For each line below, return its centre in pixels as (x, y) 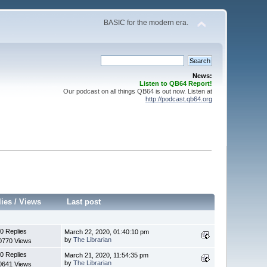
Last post (84, 201)
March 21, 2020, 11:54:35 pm (107, 255)
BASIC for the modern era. (146, 23)
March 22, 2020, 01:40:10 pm (107, 232)
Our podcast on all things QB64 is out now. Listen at (137, 91)
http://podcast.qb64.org (178, 99)
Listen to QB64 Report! (176, 83)
